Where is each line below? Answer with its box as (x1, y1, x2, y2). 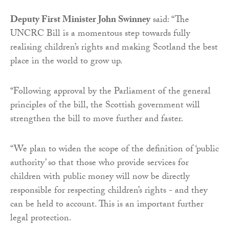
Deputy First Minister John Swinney (10, 13, 150, 29)
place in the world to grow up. (10, 54, 123, 71)
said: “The (150, 13, 189, 29)
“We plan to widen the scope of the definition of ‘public (10, 142, 219, 158)
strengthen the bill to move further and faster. (10, 112, 184, 128)
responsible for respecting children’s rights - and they (10, 184, 208, 200)
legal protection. (10, 211, 72, 227)
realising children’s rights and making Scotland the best (10, 40, 218, 57)
